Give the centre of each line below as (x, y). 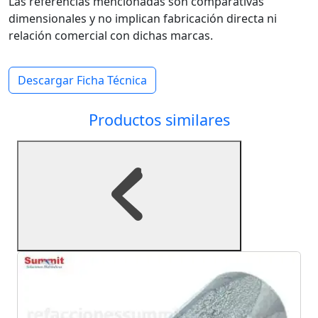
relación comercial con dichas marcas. (111, 35)
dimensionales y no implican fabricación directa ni (143, 18)
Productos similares (159, 119)
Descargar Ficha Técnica (82, 80)
